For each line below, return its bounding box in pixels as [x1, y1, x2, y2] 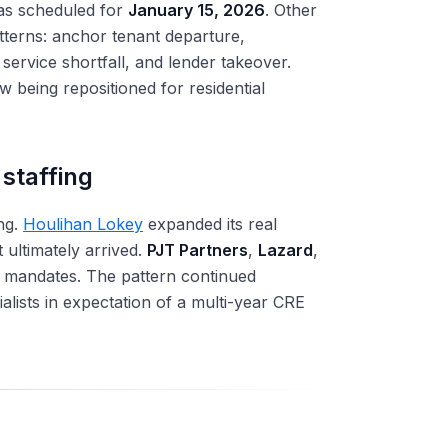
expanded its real [143, 214, 277, 234]
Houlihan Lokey [23, 214, 143, 234]
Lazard [258, 240, 313, 260]
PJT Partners [147, 240, 248, 260]
